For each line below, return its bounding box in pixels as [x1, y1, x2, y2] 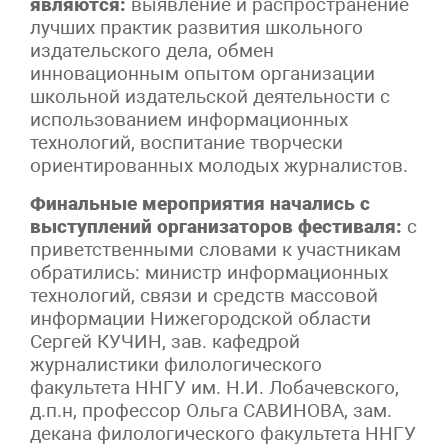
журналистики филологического [30, 352, 322, 376]
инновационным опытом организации [30, 61, 375, 85]
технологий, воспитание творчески [30, 130, 343, 154]
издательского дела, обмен [30, 38, 274, 62]
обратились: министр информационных [30, 260, 388, 284]
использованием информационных [30, 107, 348, 131]
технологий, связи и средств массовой [30, 283, 378, 307]
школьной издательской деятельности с [30, 84, 390, 108]
